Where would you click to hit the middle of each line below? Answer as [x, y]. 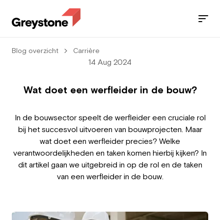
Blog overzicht [35, 51]
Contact [37, 160]
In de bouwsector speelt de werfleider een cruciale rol [110, 117]
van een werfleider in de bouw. [110, 176]
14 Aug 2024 [110, 62]
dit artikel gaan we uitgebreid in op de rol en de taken [110, 165]
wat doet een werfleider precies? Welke [110, 141]
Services [27, 82]
